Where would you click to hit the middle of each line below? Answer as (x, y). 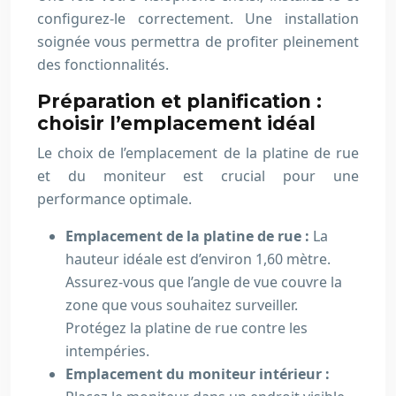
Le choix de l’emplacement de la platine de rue (198, 153)
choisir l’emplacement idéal (176, 123)
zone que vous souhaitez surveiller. (182, 305)
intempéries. (107, 351)
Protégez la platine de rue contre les (187, 328)
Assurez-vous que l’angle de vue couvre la (204, 282)
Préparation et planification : (179, 101)
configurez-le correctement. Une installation (198, 19)
